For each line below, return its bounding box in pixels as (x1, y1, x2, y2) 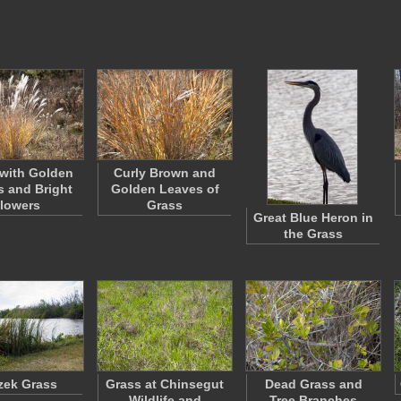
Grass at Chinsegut (106, 377, 224, 391)
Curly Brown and (114, 166, 216, 180)
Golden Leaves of (110, 182, 219, 196)
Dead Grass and (264, 377, 363, 391)
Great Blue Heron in (253, 210, 373, 225)
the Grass (284, 226, 343, 241)
